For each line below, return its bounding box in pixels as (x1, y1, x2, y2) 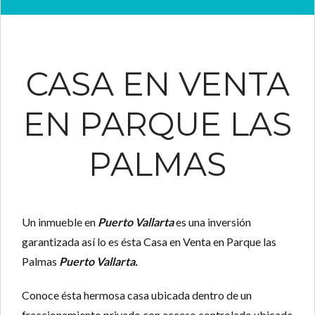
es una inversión (174, 215, 251, 229)
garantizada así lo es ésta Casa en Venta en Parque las (22, 235, 276, 249)
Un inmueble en (22, 215, 98, 229)
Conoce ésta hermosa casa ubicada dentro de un (22, 288, 252, 302)
